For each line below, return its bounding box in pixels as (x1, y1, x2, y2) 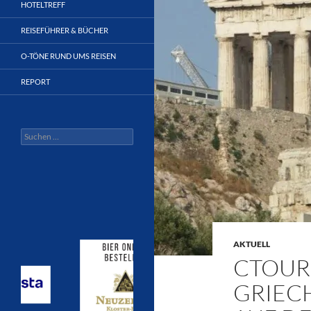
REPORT (21, 77, 50, 86)
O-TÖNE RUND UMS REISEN (21, 51, 116, 60)
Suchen (20, 128, 47, 139)
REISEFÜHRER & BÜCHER (21, 26, 108, 35)
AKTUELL (233, 239, 270, 249)
